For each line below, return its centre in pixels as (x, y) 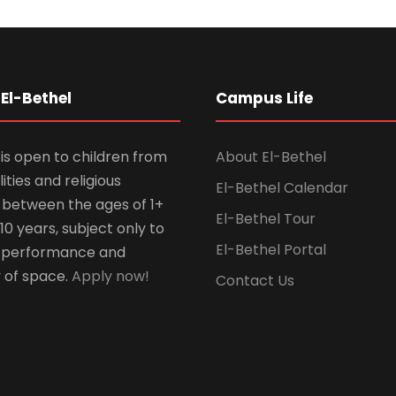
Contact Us (255, 280)
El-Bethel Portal (271, 249)
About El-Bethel (271, 156)
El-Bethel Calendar (282, 187)
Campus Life (264, 98)
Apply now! (110, 276)
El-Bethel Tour (266, 218)
